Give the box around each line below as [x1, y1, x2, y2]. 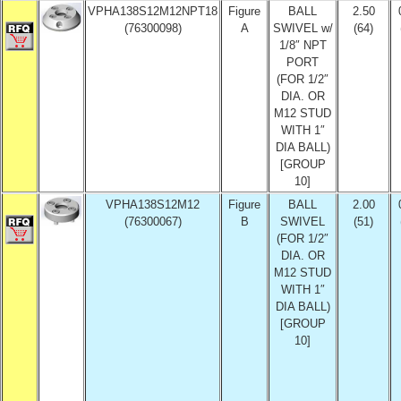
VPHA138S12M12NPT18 [88, 4, 218, 18]
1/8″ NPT [278, 38, 327, 52]
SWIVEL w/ [272, 21, 333, 35]
